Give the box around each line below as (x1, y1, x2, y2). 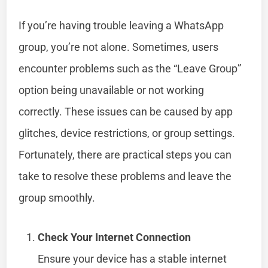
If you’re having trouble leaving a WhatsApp (19, 19, 224, 32)
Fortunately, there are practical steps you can (19, 148, 232, 161)
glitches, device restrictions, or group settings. (19, 126, 236, 139)
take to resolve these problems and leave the (19, 169, 232, 182)
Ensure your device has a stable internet (38, 252, 227, 265)
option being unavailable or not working (19, 83, 205, 96)
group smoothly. (19, 191, 96, 204)
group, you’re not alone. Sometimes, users (19, 40, 219, 53)
